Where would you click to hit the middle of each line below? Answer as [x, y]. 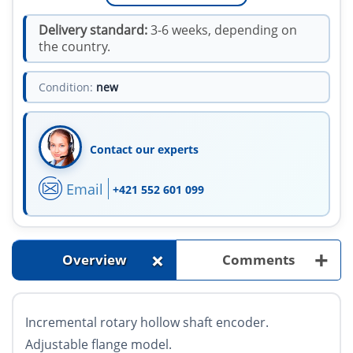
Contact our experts [144, 150]
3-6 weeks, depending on [222, 30]
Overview [94, 260]
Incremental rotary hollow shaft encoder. [147, 323]
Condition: [66, 87]
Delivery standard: [93, 30]
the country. [74, 47]
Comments [258, 260]
